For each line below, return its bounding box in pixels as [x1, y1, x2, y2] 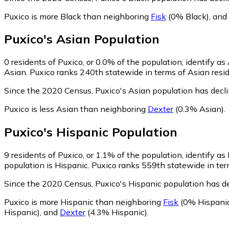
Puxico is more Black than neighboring [4, 11, 151, 21]
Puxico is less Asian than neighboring [4, 104, 148, 114]
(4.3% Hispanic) [85, 207, 147, 218]
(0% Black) [166, 11, 209, 21]
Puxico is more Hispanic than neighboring [4, 197, 163, 208]
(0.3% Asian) [173, 104, 224, 114]
